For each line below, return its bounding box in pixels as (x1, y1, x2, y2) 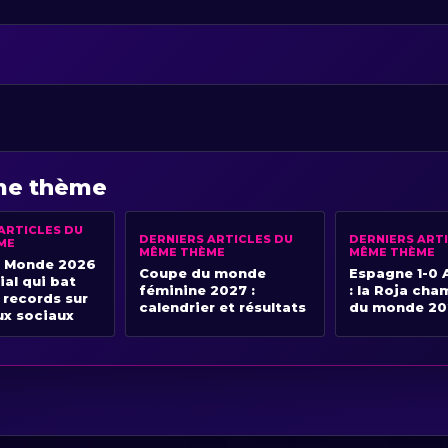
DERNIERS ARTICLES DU (138, 231, 293, 246)
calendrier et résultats (138, 298, 306, 315)
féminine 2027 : (138, 281, 255, 298)
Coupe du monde (138, 264, 266, 281)
